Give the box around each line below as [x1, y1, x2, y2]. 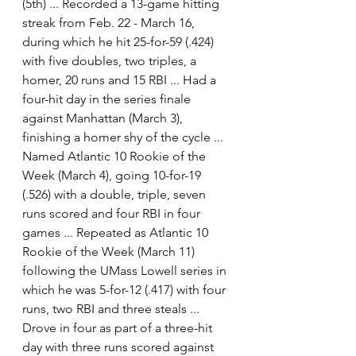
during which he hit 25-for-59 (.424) [22, 34, 217, 49]
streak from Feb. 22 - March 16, [22, 15, 198, 30]
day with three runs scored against [22, 339, 217, 354]
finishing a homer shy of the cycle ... [22, 130, 226, 145]
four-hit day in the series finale [22, 91, 194, 106]
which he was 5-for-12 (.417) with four [22, 282, 229, 297]
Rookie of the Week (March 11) [22, 244, 198, 259]
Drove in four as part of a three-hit [22, 320, 215, 335]
